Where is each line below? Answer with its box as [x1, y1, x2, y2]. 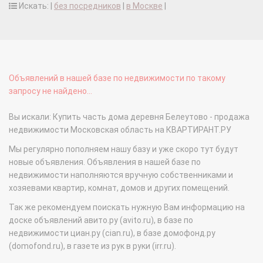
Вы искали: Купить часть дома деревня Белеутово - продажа [9, 112, 249, 122]
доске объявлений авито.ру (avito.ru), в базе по [9, 215, 193, 225]
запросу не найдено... [9, 86, 92, 96]
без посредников [54, 1, 121, 11]
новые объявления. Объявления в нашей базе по [9, 157, 201, 167]
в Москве [126, 1, 163, 11]
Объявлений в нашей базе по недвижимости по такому [9, 73, 225, 83]
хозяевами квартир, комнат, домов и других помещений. [9, 183, 230, 193]
